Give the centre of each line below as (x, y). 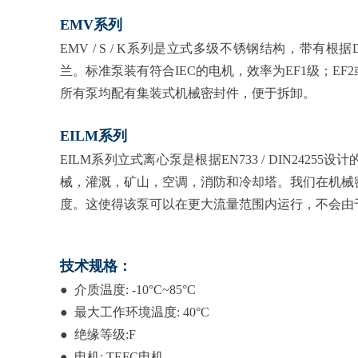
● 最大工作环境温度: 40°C (135, 312)
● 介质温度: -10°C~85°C (128, 290)
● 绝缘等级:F (98, 334)
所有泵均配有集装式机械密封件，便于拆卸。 (188, 93)
